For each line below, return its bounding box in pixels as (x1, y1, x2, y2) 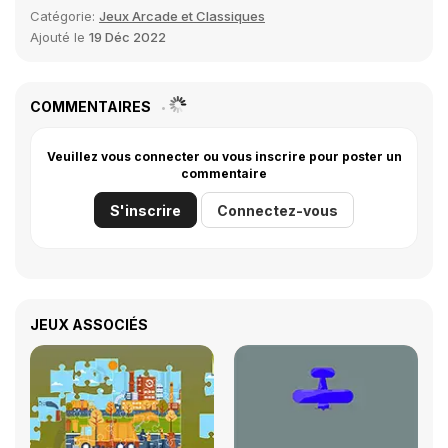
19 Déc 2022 (89, 29, 166, 45)
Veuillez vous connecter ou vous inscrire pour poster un (46, 149, 402, 164)
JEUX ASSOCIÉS (30, 316, 148, 333)
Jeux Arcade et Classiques (99, 8, 265, 24)
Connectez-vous (217, 202, 338, 219)
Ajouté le (30, 29, 89, 45)
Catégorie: (30, 8, 99, 24)
